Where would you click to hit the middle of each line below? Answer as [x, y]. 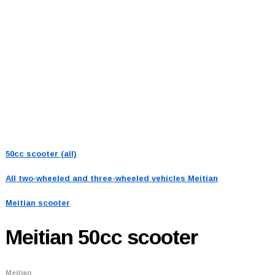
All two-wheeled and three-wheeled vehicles [96, 178]
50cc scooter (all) [41, 153]
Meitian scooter [37, 203]
